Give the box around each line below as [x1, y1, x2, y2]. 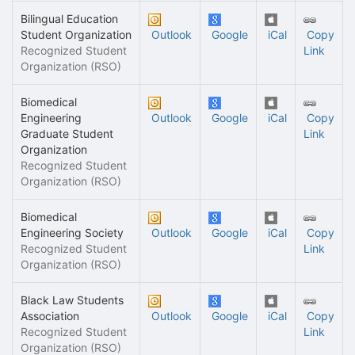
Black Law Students [21, 293, 124, 307]
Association [21, 309, 79, 323]
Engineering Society [21, 226, 124, 239]
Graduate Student [21, 127, 113, 140]
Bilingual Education [21, 12, 118, 25]
